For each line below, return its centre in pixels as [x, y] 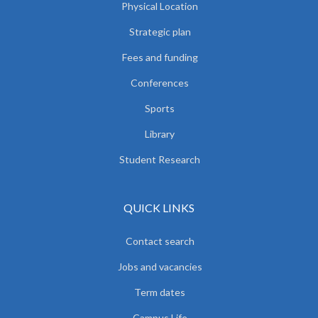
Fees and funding [160, 57]
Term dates [160, 292]
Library [160, 133]
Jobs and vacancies [160, 266]
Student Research [160, 159]
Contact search [160, 241]
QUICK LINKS [159, 207]
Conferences [160, 82]
